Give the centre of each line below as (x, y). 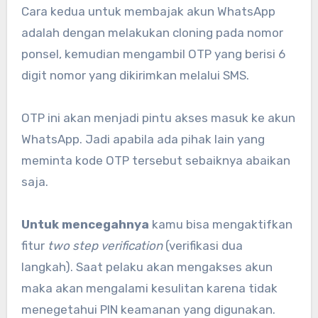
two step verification (105, 246)
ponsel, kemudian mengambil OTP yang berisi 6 (153, 54)
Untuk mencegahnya (85, 225)
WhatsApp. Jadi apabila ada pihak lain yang (143, 139)
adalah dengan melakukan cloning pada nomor (152, 33)
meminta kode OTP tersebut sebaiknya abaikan (155, 161)
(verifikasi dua (204, 246)
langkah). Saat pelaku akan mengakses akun (147, 267)
